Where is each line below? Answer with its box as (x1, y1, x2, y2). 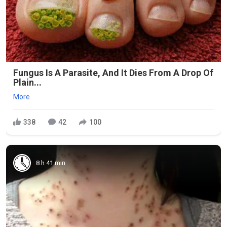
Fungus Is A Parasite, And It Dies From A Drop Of (13, 67, 213, 78)
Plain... (13, 77, 42, 88)
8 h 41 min (36, 159, 65, 167)
